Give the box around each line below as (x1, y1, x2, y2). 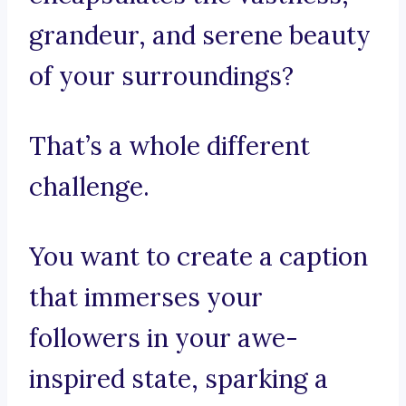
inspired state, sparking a (29, 362, 328, 396)
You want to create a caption (29, 240, 368, 274)
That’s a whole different (29, 130, 310, 163)
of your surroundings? (29, 60, 294, 93)
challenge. (29, 170, 150, 204)
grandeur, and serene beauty (29, 19, 371, 53)
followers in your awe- (29, 322, 298, 355)
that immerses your (29, 281, 263, 314)
